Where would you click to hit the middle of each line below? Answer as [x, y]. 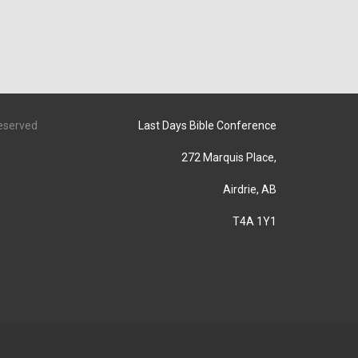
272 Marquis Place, [229, 157]
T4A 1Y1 [255, 221]
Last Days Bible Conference [207, 125]
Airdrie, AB [250, 189]
